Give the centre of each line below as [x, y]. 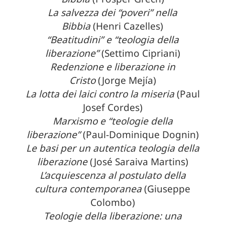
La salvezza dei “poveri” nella [113, 12]
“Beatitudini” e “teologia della [113, 39]
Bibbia [76, 26]
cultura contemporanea [88, 189]
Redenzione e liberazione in [113, 67]
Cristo [82, 80]
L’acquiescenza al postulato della [113, 175]
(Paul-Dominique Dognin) [139, 134]
